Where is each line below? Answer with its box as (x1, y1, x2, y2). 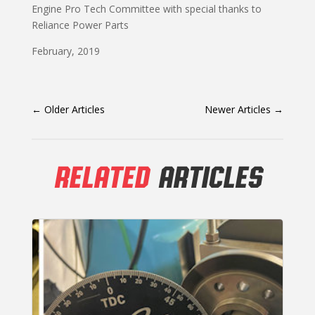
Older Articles (44, 103, 105, 117)
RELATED (53, 158, 148, 194)
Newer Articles (205, 103, 271, 117)
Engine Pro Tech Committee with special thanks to (31, 2, 262, 16)
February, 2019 (31, 44, 100, 58)
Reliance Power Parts (31, 18, 129, 32)
